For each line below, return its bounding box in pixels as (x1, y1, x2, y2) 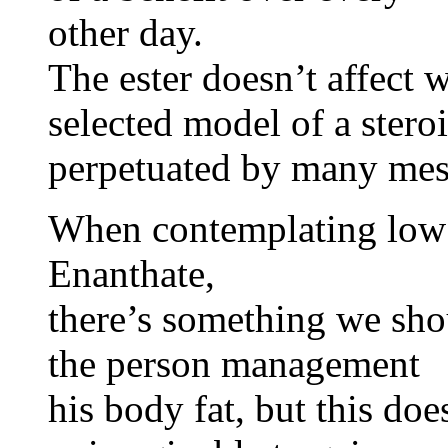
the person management (48, 342, 420, 386)
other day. (48, 11, 203, 55)
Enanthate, (48, 252, 215, 296)
